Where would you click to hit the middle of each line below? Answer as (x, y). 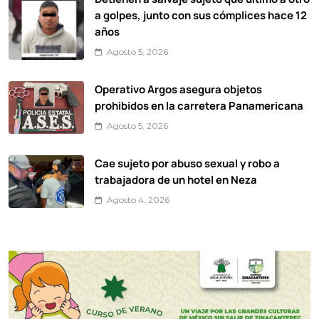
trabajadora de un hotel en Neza (176, 180)
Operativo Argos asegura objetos (178, 89)
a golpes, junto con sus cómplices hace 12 (201, 15)
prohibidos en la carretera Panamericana (199, 106)
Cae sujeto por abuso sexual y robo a (187, 163)
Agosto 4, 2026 (138, 200)
